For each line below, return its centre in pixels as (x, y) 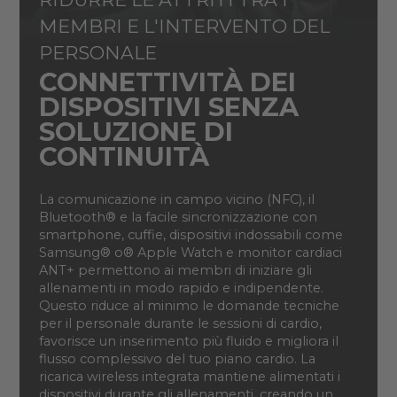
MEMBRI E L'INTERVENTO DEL (184, 27)
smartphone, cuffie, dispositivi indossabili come (191, 235)
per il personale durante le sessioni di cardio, (180, 324)
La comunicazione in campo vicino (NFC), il (176, 200)
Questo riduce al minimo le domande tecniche (189, 306)
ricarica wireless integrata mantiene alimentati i (189, 377)
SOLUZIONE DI (136, 132)
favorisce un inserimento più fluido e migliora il (188, 342)
